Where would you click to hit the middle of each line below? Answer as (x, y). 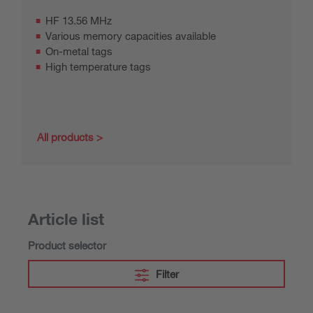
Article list (66, 219)
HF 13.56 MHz (79, 20)
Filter (167, 274)
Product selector (67, 245)
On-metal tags (79, 51)
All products (65, 137)
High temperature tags (98, 66)
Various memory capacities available (131, 36)
